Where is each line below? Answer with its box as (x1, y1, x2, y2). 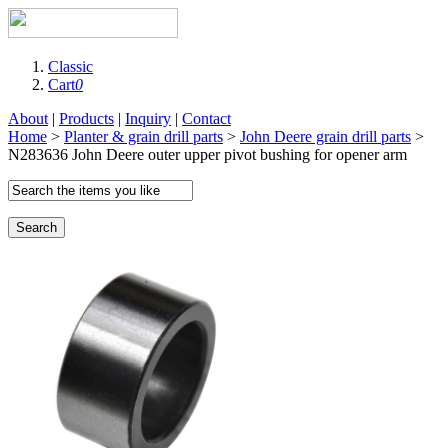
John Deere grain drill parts (240, 128, 411, 145)
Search (16, 220, 57, 235)
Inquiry (125, 110, 171, 127)
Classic (48, 58, 93, 75)
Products (59, 110, 114, 127)
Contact (182, 110, 231, 127)
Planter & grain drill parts (64, 128, 223, 145)
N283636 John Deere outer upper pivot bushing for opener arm (8, 146, 407, 163)
